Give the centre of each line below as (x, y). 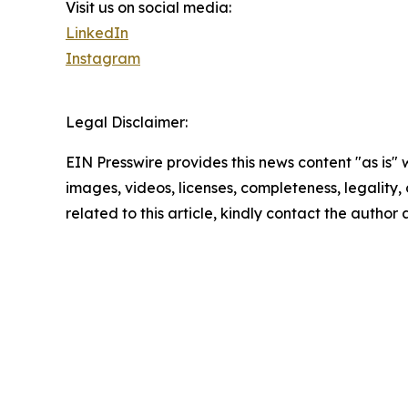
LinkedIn (97, 33)
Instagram (103, 59)
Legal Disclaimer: (127, 122)
